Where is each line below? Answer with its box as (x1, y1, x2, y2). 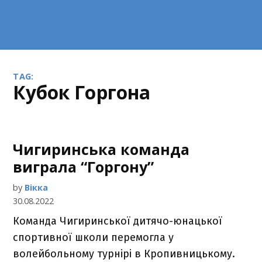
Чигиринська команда (13, 139, 190, 159)
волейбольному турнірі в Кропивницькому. (13, 247, 236, 260)
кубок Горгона (25, 80, 151, 105)
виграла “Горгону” (13, 157, 154, 177)
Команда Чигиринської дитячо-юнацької (13, 215, 223, 227)
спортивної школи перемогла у (13, 231, 174, 244)
